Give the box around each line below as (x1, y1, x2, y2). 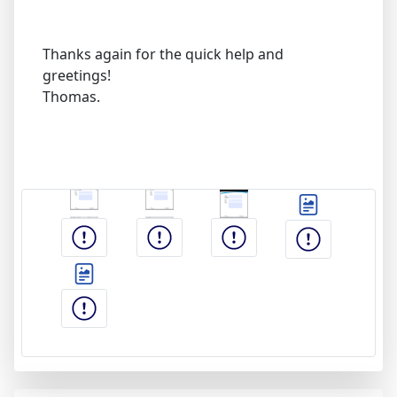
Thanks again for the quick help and (43, 43, 284, 64)
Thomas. (43, 86, 100, 106)
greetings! (43, 65, 111, 85)
